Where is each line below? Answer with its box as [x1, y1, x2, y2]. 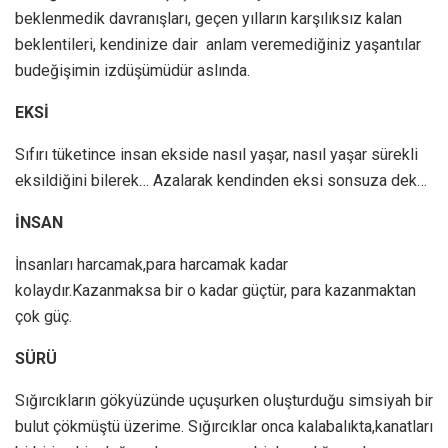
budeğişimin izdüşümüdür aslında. [15, 61, 250, 81]
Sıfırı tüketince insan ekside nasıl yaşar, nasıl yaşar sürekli [15, 145, 418, 165]
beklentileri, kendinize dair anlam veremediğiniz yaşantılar [15, 35, 421, 55]
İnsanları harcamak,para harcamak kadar [15, 255, 288, 275]
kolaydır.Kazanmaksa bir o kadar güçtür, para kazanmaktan [15, 281, 416, 301]
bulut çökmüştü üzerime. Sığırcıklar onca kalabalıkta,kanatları [15, 417, 433, 437]
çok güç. [15, 307, 72, 327]
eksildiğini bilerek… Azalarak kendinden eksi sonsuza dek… [15, 171, 427, 191]
